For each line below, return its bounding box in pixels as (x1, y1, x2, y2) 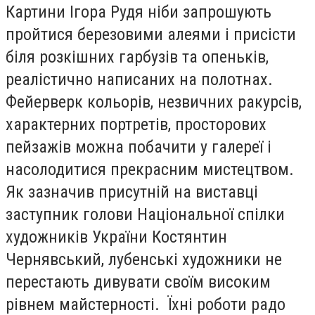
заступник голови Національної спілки (6, 205, 285, 224)
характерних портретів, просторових (6, 115, 266, 134)
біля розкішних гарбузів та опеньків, (6, 47, 269, 67)
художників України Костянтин (6, 227, 227, 247)
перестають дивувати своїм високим (6, 272, 271, 292)
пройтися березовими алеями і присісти (6, 25, 296, 44)
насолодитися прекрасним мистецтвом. (6, 160, 294, 179)
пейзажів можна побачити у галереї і (6, 137, 271, 157)
